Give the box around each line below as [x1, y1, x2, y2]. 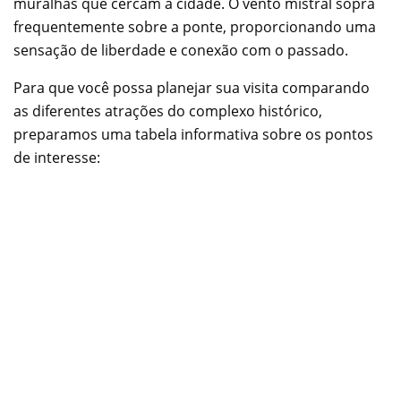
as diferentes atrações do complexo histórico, [13, 101, 322, 122]
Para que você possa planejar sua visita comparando [13, 78, 370, 98]
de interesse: [13, 148, 100, 168]
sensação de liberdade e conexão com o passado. [13, 40, 348, 61]
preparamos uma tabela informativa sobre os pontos [13, 124, 373, 145]
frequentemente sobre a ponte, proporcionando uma [13, 17, 376, 38]
